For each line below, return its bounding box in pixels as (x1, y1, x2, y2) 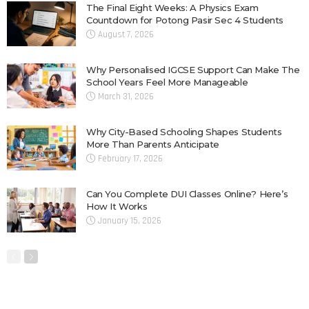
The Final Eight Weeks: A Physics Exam (86, 1, 259, 13)
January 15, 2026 (98, 215, 161, 226)
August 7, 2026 (98, 28, 154, 40)
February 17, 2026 (98, 152, 163, 164)
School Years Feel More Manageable (86, 76, 248, 88)
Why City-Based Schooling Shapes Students (86, 126, 282, 137)
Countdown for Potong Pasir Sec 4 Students (86, 14, 284, 26)
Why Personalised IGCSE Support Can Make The (86, 63, 300, 75)
